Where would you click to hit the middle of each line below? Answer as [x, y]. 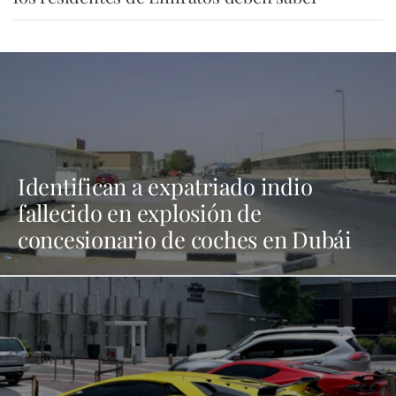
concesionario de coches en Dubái [185, 239]
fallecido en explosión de [140, 213]
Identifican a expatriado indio [165, 186]
